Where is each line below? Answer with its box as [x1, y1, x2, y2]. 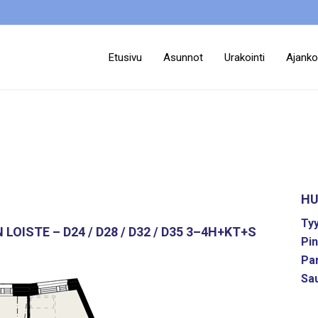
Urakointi [224, 51, 265, 65]
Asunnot [163, 51, 203, 65]
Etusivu [109, 51, 142, 65]
